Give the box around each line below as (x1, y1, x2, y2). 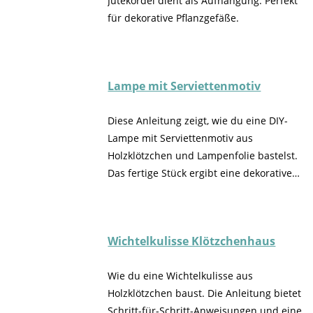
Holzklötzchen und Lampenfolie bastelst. (108, 149, 298, 163)
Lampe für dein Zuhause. (108, 184, 226, 198)
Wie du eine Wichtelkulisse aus (108, 269, 254, 283)
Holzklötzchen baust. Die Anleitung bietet (108, 286, 302, 300)
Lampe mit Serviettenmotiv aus (108, 131, 254, 145)
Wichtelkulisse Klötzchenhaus (108, 233, 276, 249)
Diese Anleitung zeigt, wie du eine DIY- (108, 114, 289, 128)
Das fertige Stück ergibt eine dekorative (108, 166, 293, 180)
